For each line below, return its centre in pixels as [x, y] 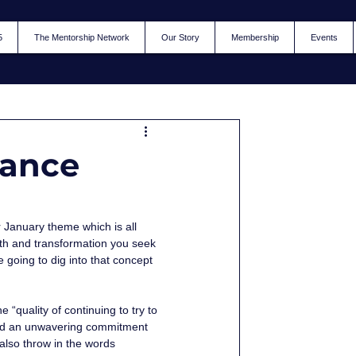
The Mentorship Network [81, 37]
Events [324, 37]
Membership [255, 37]
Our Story [180, 37]
